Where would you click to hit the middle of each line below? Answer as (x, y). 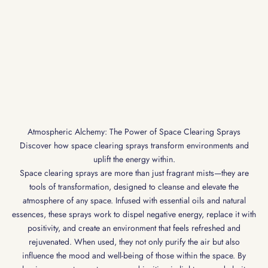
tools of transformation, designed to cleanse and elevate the (134, 187)
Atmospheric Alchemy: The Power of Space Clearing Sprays (134, 132)
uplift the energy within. (134, 159)
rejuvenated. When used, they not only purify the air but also (134, 242)
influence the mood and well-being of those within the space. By (134, 256)
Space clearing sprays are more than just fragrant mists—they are (134, 173)
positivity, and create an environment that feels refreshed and (134, 228)
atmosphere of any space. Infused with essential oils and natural (134, 201)
